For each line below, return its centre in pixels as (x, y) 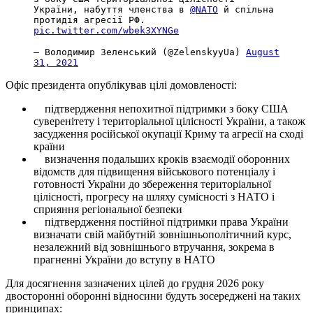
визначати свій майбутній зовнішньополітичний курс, (162, 234)
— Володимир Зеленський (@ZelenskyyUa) (140, 52)
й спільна (246, 9)
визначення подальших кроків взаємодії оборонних (162, 159)
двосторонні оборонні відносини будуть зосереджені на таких (153, 296)
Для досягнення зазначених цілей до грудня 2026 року (135, 283)
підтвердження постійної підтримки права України (161, 221)
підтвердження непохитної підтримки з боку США (161, 108)
